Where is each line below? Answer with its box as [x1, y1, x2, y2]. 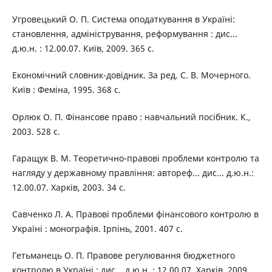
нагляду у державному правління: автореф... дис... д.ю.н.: [12, 166, 254, 178]
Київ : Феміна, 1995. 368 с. [12, 84, 121, 96]
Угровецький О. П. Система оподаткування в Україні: [12, 13, 235, 25]
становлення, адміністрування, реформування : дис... [12, 28, 237, 40]
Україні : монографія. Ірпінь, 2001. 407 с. [12, 222, 183, 234]
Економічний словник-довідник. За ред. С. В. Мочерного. [12, 69, 251, 81]
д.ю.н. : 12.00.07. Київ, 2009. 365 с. [12, 42, 154, 55]
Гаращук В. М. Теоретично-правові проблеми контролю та [12, 152, 259, 164]
